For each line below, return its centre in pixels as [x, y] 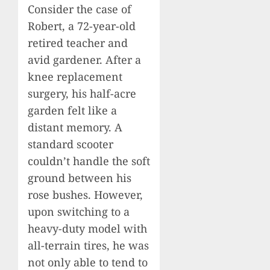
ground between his [80, 178]
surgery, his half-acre [82, 94]
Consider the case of [80, 9]
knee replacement [75, 77]
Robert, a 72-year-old [82, 26]
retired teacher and [78, 43]
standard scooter [71, 144]
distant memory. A [75, 127]
